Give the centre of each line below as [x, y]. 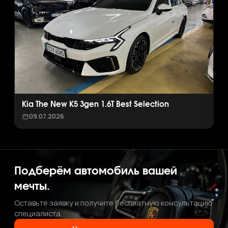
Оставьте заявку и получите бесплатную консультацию [113, 203]
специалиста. [38, 213]
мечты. [32, 187]
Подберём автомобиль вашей [96, 171]
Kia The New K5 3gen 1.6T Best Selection [95, 105]
